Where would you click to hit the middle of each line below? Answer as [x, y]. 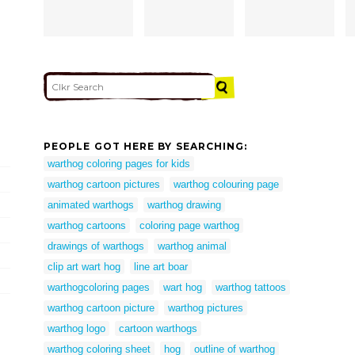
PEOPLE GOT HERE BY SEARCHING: [146, 146]
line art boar [161, 267]
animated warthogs [91, 205]
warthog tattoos [251, 288]
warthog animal [192, 246]
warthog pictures [206, 308]
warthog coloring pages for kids [119, 164]
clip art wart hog [84, 267]
